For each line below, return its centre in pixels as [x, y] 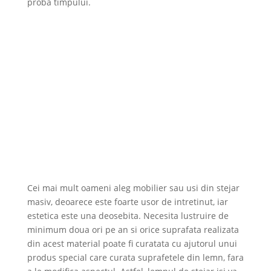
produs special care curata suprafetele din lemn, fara [135, 257]
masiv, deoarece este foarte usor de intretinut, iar [127, 201]
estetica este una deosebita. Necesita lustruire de [128, 215]
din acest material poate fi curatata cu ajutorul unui [132, 243]
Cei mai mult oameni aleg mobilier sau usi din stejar [133, 188]
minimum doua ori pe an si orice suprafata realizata [133, 229]
